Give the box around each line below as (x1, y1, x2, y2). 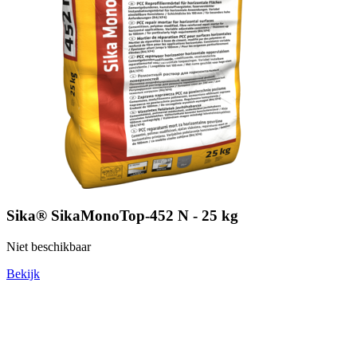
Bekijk (6, 266, 40, 280)
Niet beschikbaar (6, 239, 91, 253)
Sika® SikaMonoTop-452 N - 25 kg (6, 206, 238, 224)
